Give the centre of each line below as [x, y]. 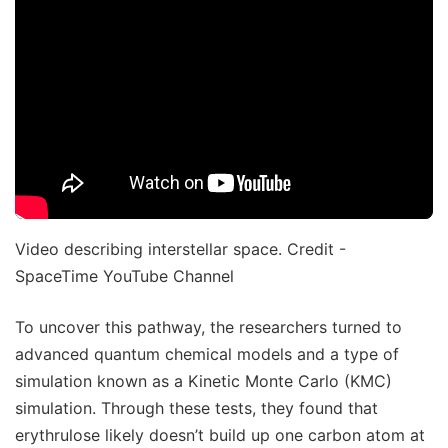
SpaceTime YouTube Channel [124, 275]
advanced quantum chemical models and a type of [207, 353]
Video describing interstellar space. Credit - [180, 248]
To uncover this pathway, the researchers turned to [208, 326]
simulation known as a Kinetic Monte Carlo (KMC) [203, 380]
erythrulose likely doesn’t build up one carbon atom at [220, 434]
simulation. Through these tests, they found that [196, 407]
